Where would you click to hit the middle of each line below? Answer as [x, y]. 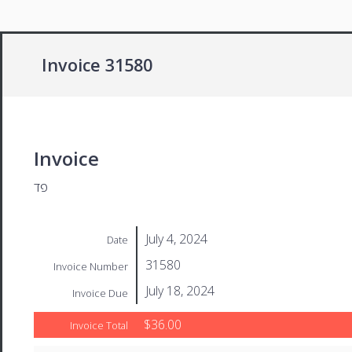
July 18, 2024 [180, 290]
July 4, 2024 [176, 238]
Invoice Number [91, 266]
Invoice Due [100, 293]
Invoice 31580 [97, 65]
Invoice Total [99, 325]
